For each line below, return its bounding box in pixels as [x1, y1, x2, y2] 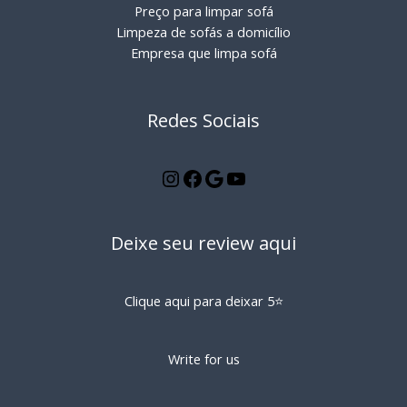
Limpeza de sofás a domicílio [116, 23, 291, 42]
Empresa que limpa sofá [130, 44, 277, 63]
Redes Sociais [147, 108, 260, 134]
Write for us [167, 349, 240, 368]
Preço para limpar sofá [134, 2, 273, 21]
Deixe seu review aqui [111, 230, 296, 255]
